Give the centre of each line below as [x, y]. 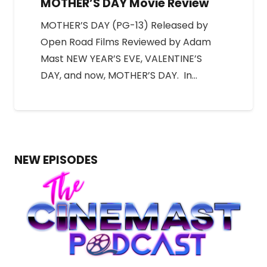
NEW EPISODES [56, 160]
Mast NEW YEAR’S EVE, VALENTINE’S [121, 58]
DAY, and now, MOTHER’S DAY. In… [119, 75]
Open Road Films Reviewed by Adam [126, 42]
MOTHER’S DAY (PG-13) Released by [124, 25]
